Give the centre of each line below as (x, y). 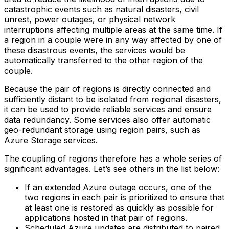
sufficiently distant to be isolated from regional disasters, (113, 99)
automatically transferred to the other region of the (104, 60)
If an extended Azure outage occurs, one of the (118, 187)
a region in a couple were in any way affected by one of (113, 40)
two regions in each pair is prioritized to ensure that (124, 197)
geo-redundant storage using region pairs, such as (102, 130)
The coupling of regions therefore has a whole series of (113, 158)
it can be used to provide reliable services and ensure (108, 109)
